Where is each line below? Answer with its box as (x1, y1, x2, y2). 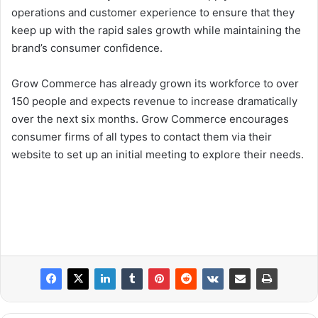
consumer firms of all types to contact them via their (11, 130, 272, 144)
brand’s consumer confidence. (11, 41, 163, 55)
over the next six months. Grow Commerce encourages (11, 112, 289, 126)
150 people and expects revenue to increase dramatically (11, 94, 297, 109)
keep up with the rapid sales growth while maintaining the (11, 23, 301, 38)
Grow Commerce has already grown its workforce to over (11, 77, 299, 91)
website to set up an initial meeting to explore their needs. (11, 148, 304, 162)
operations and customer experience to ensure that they (11, 6, 295, 20)
